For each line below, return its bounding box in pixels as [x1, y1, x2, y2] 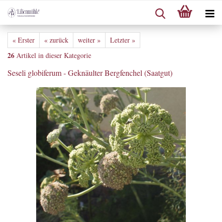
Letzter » [110, 35, 135, 45]
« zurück [44, 35, 68, 45]
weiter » [78, 35, 101, 45]
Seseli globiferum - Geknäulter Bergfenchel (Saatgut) [7, 67, 172, 78]
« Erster [12, 35, 35, 45]
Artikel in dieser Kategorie [14, 51, 91, 60]
